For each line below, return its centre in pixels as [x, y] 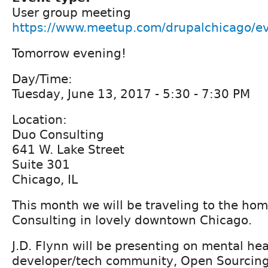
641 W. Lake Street [68, 149]
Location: [39, 119]
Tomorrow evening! [69, 53]
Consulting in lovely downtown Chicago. [132, 220]
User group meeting [71, 12]
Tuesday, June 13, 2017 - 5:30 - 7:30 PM [131, 94]
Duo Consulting [58, 134]
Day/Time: [42, 79]
